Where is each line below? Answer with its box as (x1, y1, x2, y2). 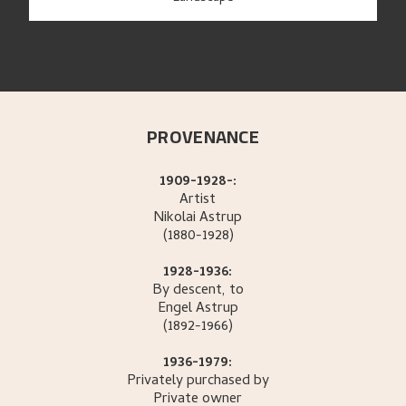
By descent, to (151, 279, 244, 304)
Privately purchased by (126, 370, 269, 394)
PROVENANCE (147, 120, 259, 154)
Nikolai (153, 207, 197, 231)
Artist (179, 188, 217, 213)
